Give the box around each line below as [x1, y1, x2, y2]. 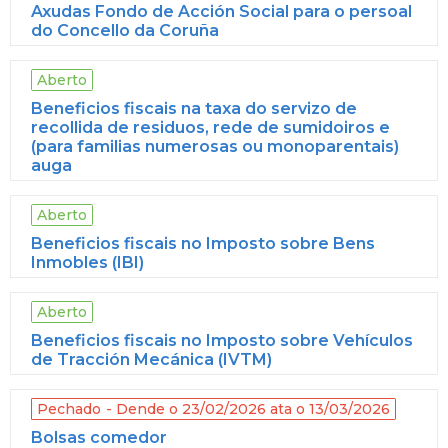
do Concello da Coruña [31, 20, 219, 40]
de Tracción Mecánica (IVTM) [31, 349, 272, 369]
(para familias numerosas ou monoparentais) [31, 136, 399, 156]
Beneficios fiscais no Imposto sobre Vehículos [31, 330, 413, 350]
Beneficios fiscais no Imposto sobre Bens [31, 233, 375, 253]
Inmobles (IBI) [31, 252, 144, 272]
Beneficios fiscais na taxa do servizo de [31, 98, 357, 118]
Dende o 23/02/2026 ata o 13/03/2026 [116, 399, 390, 418]
